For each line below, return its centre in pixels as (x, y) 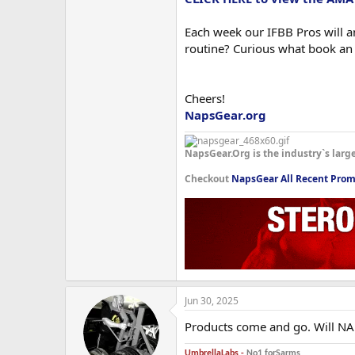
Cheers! (205, 99)
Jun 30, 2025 (212, 301)
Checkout (208, 179)
